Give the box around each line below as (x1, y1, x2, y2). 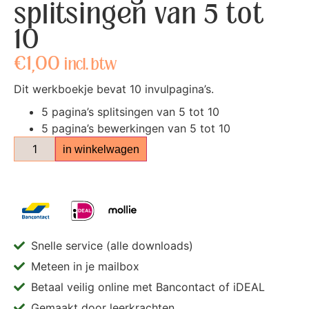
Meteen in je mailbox (31, 259, 139, 274)
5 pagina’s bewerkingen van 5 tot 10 (41, 121, 230, 136)
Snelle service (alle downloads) (31, 239, 193, 253)
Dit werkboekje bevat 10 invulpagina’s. (14, 82, 214, 97)
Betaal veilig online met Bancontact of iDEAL (31, 280, 265, 295)
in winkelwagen (63, 143, 139, 156)
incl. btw (64, 54, 117, 75)
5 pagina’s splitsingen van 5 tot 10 (41, 105, 219, 119)
